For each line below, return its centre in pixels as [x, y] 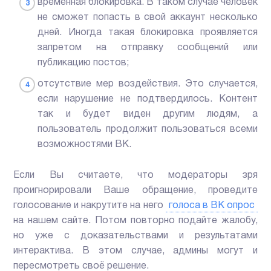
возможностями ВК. [85, 145]
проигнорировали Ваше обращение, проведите [135, 191]
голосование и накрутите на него [90, 206]
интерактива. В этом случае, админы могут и [135, 251]
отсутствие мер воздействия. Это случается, [148, 84]
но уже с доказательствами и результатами [135, 236]
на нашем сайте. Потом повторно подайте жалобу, [135, 221]
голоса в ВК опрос [211, 206]
